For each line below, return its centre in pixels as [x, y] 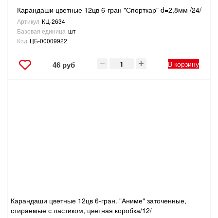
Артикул [28, 21]
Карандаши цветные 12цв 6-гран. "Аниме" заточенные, [99, 201]
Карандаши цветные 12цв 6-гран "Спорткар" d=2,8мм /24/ [109, 10]
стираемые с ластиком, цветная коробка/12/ [81, 210]
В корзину [183, 64]
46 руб [64, 65]
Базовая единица [41, 31]
